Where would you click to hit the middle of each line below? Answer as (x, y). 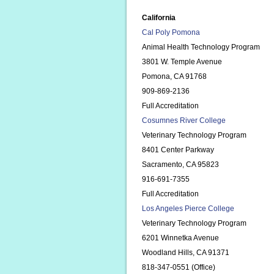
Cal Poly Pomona (171, 32)
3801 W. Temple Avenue (182, 62)
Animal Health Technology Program (201, 47)
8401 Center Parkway (178, 150)
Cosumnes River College (184, 120)
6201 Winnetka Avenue (180, 238)
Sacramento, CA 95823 (180, 165)
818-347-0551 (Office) (179, 267)
